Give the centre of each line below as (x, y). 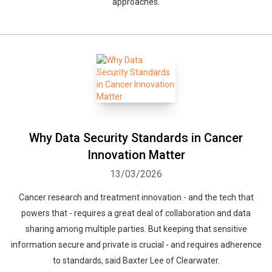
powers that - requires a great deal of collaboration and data (136, 213)
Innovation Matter (136, 155)
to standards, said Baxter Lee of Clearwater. (136, 260)
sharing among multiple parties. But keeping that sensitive (136, 229)
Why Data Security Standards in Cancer (136, 138)
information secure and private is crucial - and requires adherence (136, 245)
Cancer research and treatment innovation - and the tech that (136, 197)
